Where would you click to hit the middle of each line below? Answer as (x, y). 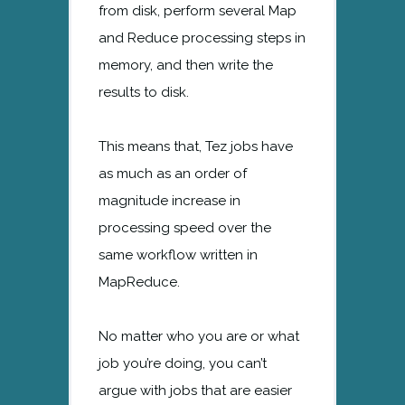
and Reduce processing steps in (202, 38)
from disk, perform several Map (198, 10)
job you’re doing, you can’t (183, 363)
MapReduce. (139, 282)
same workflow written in (178, 254)
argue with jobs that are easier (195, 390)
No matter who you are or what (199, 336)
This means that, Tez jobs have (196, 146)
